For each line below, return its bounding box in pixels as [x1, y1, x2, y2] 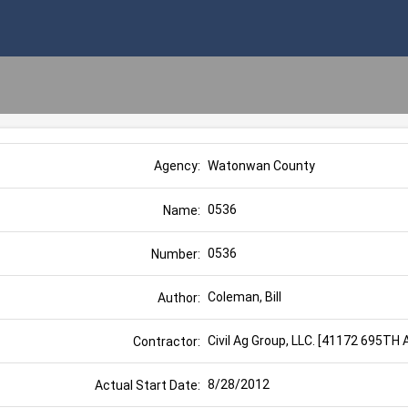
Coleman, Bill [208, 290, 281, 304]
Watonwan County [208, 158, 315, 173]
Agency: [154, 158, 200, 173]
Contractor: [133, 333, 200, 349]
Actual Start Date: [95, 377, 200, 393]
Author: [158, 290, 200, 305]
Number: [151, 246, 200, 261]
